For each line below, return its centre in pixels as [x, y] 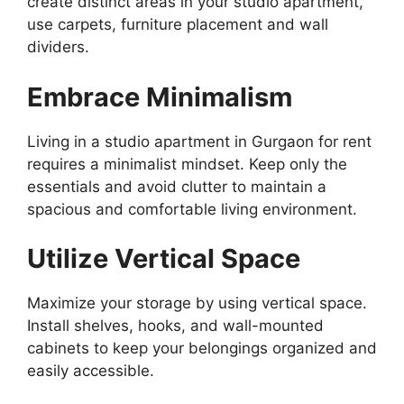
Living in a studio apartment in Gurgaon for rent [199, 141]
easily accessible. [91, 371]
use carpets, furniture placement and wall [178, 25]
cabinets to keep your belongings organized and [202, 349]
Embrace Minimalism [160, 96]
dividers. [58, 47]
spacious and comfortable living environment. [192, 209]
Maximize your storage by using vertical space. [197, 303]
